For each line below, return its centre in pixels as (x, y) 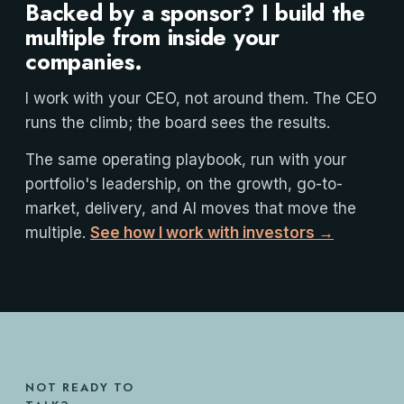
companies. (84, 61)
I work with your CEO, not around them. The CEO (201, 98)
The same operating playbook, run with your (186, 160)
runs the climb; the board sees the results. (178, 123)
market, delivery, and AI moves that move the (191, 208)
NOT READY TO (80, 387)
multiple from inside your (152, 37)
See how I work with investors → (212, 233)
